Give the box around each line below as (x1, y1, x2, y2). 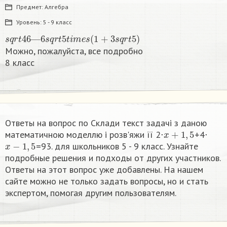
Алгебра (45, 3, 68, 11)
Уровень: (16, 18, 43, 26)
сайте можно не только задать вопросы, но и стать (5, 175, 208, 187)
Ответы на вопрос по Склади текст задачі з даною (5, 117, 207, 129)
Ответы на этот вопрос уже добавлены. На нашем (5, 164, 203, 176)
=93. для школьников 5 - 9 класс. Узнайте (35, 140, 198, 153)
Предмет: (16, 3, 45, 11)
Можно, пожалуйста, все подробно (5, 45, 143, 57)
